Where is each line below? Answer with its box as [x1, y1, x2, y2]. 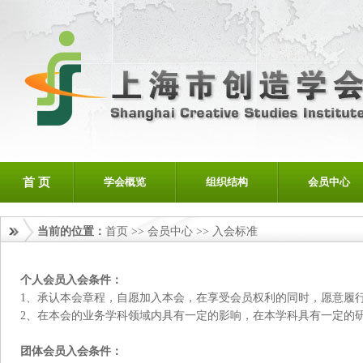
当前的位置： [37, 225, 105, 237]
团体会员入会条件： [20, 345, 122, 357]
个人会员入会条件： [20, 274, 122, 286]
